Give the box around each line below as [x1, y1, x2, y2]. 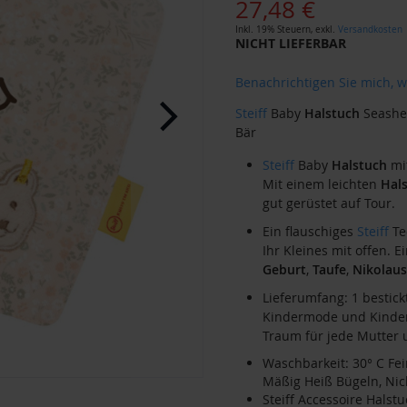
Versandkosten [337, 23, 402, 35]
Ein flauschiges [262, 222, 357, 240]
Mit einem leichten [262, 174, 381, 193]
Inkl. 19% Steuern [234, 23, 311, 35]
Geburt [262, 260, 306, 278]
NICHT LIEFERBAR [234, 34, 346, 52]
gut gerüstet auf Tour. [262, 194, 395, 212]
